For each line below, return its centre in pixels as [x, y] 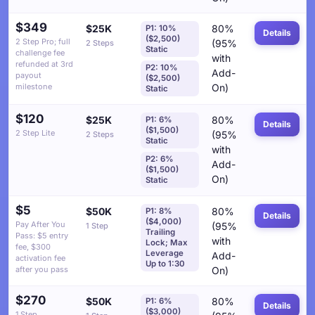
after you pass [42, 269]
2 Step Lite [35, 133]
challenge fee [40, 53]
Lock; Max [167, 243]
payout [28, 75]
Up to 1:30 [165, 264]
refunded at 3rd [44, 64]
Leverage [165, 253]
